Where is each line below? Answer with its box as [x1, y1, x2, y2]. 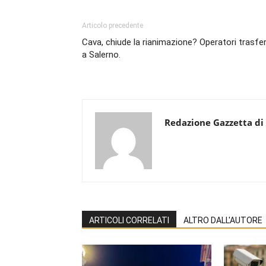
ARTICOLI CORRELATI [89, 215, 169, 225]
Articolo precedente [82, 21, 143, 30]
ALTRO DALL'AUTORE [183, 215, 262, 225]
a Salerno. [82, 49, 121, 60]
